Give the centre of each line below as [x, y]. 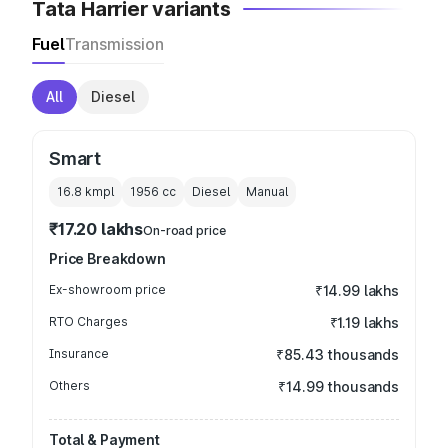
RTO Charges [88, 321]
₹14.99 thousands [338, 386]
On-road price [184, 230]
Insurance [79, 353]
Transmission [114, 44]
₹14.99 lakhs [356, 290]
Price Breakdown [107, 258]
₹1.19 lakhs [364, 322]
